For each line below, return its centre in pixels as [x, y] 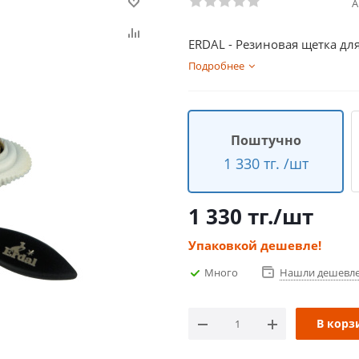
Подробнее [216, 66]
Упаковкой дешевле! [255, 245]
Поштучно [266, 140]
